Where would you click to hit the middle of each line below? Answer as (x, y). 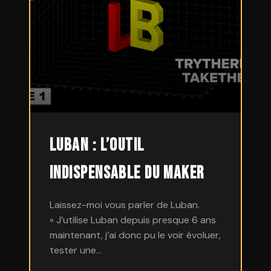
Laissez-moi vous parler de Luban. (125, 205)
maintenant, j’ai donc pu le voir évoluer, (135, 235)
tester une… (76, 250)
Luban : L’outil (97, 145)
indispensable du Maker (127, 173)
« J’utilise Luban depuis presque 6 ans (133, 220)
